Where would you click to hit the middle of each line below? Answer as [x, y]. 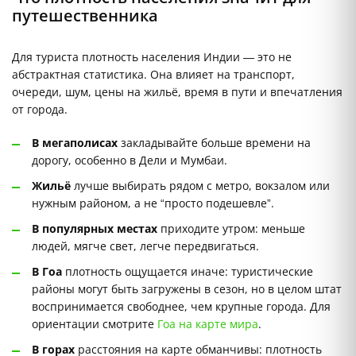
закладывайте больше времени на [214, 143]
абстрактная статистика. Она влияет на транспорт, [153, 75]
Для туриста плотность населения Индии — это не [152, 57]
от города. [40, 110]
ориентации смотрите [95, 324]
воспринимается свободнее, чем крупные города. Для [181, 307]
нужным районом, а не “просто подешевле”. [153, 203]
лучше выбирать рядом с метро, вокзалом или [200, 186]
